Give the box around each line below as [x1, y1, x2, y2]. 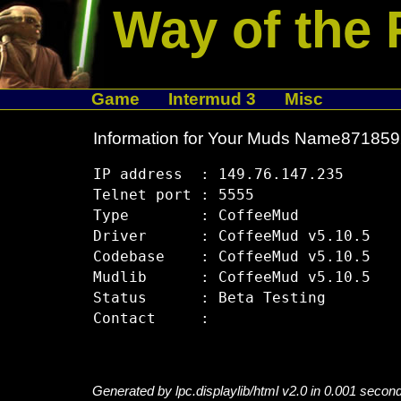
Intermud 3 [167, 90, 256, 108]
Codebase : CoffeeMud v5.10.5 [92, 249, 371, 266]
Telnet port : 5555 [92, 187, 254, 204]
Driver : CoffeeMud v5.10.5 [92, 228, 371, 245]
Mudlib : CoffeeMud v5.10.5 [92, 269, 371, 286]
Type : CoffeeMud [92, 208, 299, 225]
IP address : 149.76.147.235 [92, 166, 344, 183]
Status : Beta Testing [92, 290, 326, 307]
